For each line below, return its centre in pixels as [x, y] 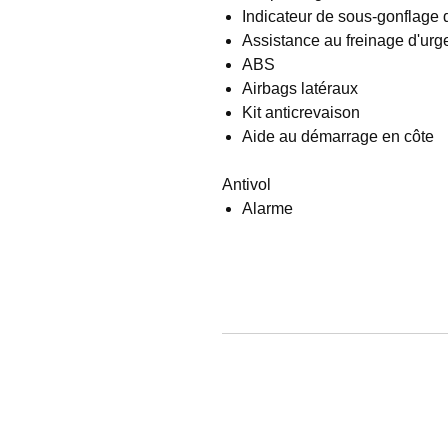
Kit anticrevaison [301, 112]
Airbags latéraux [300, 88]
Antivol [246, 184]
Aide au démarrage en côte [338, 136]
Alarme [267, 208]
